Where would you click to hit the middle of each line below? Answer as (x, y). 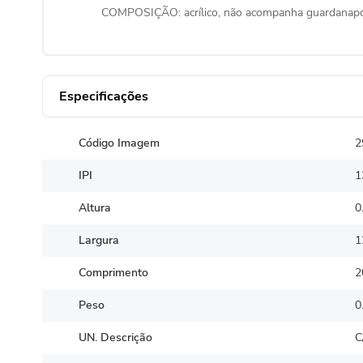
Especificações (103, 96)
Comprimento (113, 273)
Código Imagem (119, 143)
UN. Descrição (115, 338)
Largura (98, 241)
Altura (94, 208)
